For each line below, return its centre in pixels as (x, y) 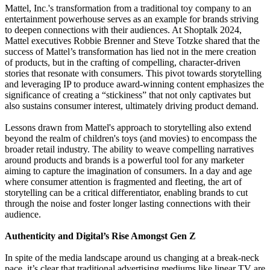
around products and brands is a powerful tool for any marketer (124, 160)
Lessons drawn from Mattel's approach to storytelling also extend (128, 128)
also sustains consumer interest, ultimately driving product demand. (132, 106)
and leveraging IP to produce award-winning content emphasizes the (134, 84)
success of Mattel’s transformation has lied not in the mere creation (130, 52)
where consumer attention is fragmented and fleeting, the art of (123, 182)
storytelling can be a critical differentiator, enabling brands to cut (126, 193)
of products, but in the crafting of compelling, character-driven (123, 63)
